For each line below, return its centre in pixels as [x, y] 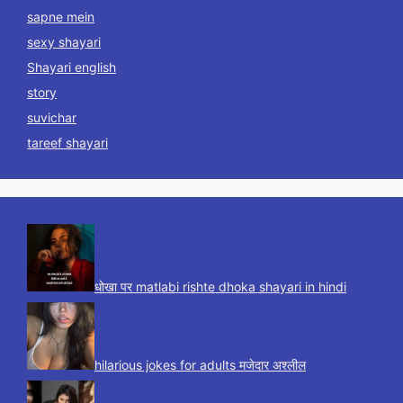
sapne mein [61, 17]
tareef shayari [67, 143]
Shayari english [72, 67]
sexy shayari [64, 42]
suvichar [52, 118]
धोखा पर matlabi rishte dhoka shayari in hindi [220, 287]
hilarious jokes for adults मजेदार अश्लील [200, 365]
